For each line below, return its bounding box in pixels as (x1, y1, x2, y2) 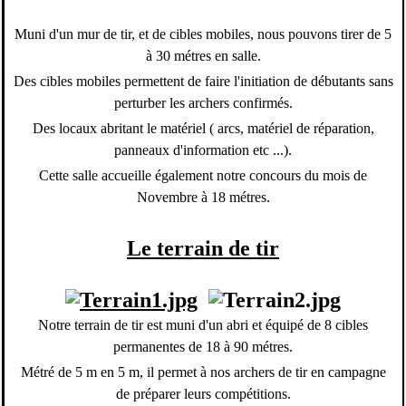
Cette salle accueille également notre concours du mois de (39, 168, 367, 184)
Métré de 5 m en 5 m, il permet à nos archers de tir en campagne (20, 364, 386, 381)
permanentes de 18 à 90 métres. (113, 339, 293, 355)
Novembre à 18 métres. (136, 189, 270, 206)
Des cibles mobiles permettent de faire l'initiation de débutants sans (13, 73, 393, 90)
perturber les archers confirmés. (113, 95, 293, 111)
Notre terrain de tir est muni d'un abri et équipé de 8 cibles (38, 317, 368, 333)
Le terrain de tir (127, 237, 279, 261)
